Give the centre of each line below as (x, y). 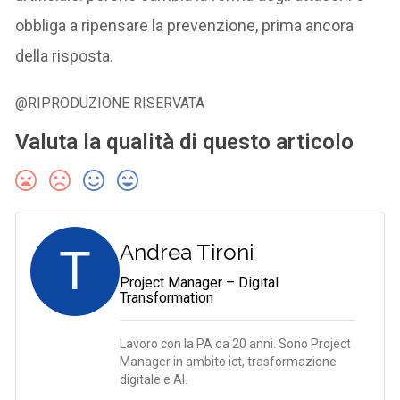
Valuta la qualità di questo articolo (185, 142)
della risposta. (65, 56)
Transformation (167, 298)
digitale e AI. (154, 380)
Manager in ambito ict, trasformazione (229, 362)
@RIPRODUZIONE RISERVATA (110, 104)
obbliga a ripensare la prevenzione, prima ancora (185, 26)
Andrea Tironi (187, 253)
